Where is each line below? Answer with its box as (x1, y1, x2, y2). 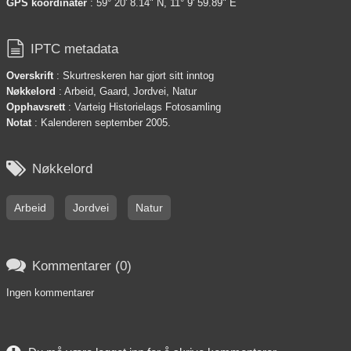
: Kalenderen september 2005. (31, 117, 171, 129)
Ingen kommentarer (6, 287, 94, 299)
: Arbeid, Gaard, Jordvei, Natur (56, 85, 197, 98)
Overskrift (6, 70, 53, 82)
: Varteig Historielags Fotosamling (65, 101, 221, 114)
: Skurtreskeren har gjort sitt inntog (53, 70, 214, 82)
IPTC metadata (31, 41, 118, 56)
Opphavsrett (6, 101, 65, 114)
